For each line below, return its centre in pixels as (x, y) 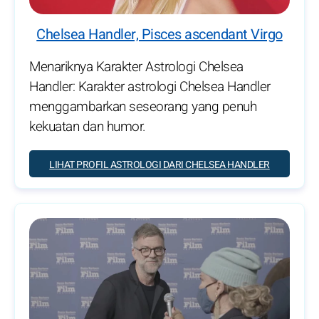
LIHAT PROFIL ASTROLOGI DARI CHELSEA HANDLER (159, 165)
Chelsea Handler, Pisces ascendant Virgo (159, 35)
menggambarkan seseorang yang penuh (143, 107)
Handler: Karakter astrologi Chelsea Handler (150, 87)
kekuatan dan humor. (88, 127)
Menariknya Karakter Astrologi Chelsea (136, 67)
